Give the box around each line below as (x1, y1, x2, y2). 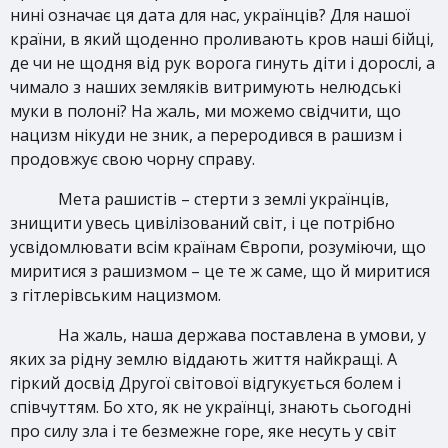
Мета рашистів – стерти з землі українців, (58, 188, 389, 210)
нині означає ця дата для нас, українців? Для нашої (10, 4, 410, 26)
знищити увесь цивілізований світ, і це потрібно (10, 212, 395, 234)
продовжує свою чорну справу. (10, 148, 255, 170)
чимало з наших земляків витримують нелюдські (10, 76, 401, 98)
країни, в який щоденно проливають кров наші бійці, (10, 28, 434, 50)
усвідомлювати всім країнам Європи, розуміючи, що (10, 236, 426, 258)
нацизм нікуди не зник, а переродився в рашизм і (10, 124, 402, 146)
